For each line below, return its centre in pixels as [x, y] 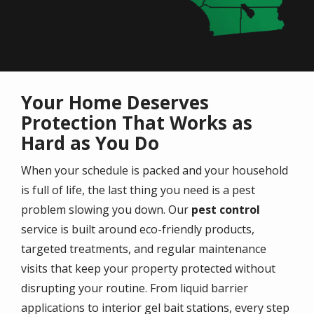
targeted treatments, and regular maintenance [144, 248]
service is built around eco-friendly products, [138, 229]
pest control [226, 209]
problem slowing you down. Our [106, 209]
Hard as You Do [90, 143]
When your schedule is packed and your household [155, 170]
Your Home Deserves [115, 102]
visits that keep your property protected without [148, 268]
